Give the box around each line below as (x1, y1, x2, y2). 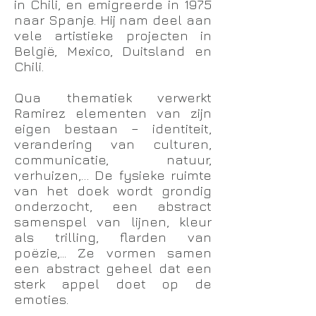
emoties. (14, 291, 68, 307)
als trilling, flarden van (14, 229, 212, 245)
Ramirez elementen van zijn (14, 105, 212, 121)
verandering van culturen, (14, 136, 212, 152)
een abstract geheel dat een (14, 260, 212, 276)
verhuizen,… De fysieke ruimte (14, 167, 212, 183)
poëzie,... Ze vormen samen (14, 245, 212, 260)
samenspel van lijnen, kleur (14, 214, 212, 229)
